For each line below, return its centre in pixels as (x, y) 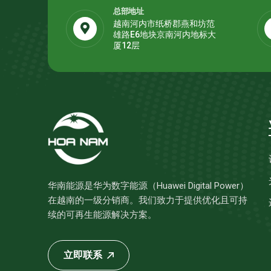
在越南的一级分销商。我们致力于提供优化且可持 (148, 200)
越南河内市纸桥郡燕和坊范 (164, 24)
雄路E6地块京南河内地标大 (165, 34)
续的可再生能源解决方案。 (102, 215)
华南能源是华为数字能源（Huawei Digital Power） (148, 186)
